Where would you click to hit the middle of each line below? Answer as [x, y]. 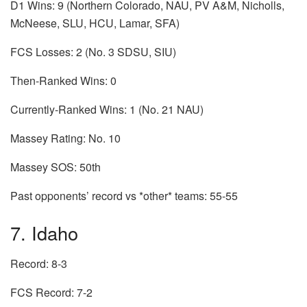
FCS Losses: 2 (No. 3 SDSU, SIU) [93, 52]
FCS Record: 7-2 [53, 292]
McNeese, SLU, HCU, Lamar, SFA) [95, 23]
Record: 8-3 [39, 263]
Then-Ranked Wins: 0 [63, 81]
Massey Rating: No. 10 [65, 138]
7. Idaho [44, 233]
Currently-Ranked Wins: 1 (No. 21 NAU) [107, 110]
